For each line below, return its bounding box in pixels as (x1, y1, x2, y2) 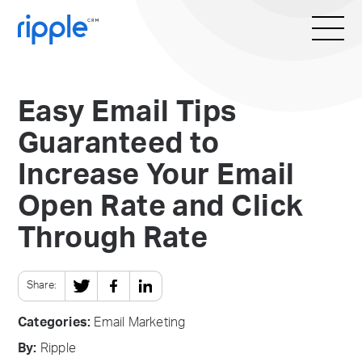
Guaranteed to (18, 129, 220, 158)
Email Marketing (94, 316, 186, 329)
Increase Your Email (18, 161, 295, 190)
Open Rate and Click (18, 192, 304, 221)
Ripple (36, 342, 77, 355)
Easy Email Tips (18, 98, 237, 127)
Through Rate (18, 224, 208, 253)
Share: (27, 280, 57, 291)
